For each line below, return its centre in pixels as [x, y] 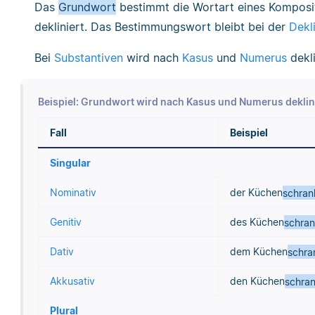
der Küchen [256, 193]
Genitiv [65, 222]
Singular [70, 163]
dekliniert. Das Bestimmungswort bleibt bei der [162, 26]
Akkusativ [72, 281]
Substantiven [89, 57]
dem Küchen [258, 252]
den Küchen [257, 281]
